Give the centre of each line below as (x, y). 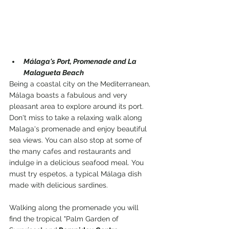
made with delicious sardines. (59, 185)
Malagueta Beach (54, 73)
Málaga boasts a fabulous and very (69, 95)
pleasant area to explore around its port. (76, 107)
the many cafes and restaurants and (71, 152)
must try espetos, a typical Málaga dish (76, 174)
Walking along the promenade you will (75, 208)
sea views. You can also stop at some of (77, 140)
